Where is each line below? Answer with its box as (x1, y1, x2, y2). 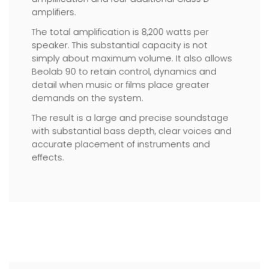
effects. (31, 151, 64, 164)
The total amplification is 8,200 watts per (31, 26, 209, 38)
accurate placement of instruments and (31, 138, 210, 151)
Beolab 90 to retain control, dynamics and (31, 65, 217, 78)
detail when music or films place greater (31, 79, 210, 91)
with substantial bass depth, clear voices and (31, 125, 232, 138)
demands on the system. (31, 92, 144, 104)
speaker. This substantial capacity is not (31, 39, 208, 52)
